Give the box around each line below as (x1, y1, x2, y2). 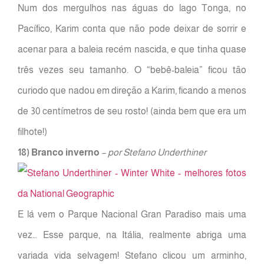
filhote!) (18, 127, 47, 137)
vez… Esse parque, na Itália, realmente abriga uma (18, 230, 246, 240)
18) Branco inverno (18, 147, 100, 158)
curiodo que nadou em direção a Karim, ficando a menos (18, 85, 246, 96)
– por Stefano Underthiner (100, 147, 206, 158)
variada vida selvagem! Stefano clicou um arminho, (18, 250, 246, 261)
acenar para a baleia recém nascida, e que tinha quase (18, 44, 246, 55)
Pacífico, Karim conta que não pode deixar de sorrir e (18, 24, 246, 34)
